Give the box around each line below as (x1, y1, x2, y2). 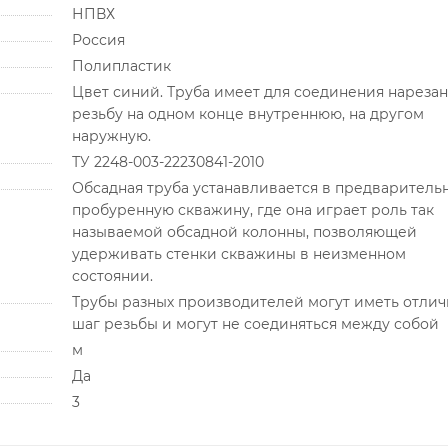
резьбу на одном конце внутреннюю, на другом (71, 105, 424, 124)
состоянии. (71, 267, 153, 286)
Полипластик (71, 57, 171, 76)
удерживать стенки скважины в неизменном (71, 245, 406, 264)
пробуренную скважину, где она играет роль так (71, 201, 434, 220)
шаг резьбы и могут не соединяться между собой (71, 315, 439, 334)
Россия (71, 31, 125, 50)
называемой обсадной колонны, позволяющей (71, 223, 417, 242)
